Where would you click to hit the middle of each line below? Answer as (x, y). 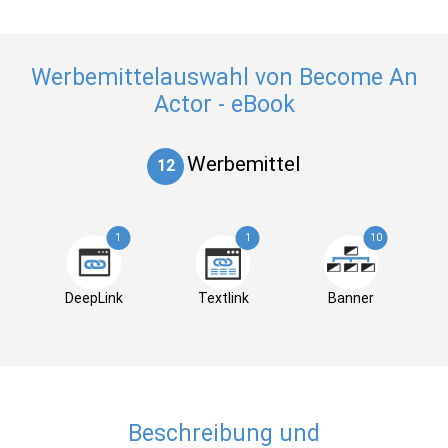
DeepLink (93, 298)
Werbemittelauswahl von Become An (224, 77)
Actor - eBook (224, 104)
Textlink (223, 298)
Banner (351, 298)
